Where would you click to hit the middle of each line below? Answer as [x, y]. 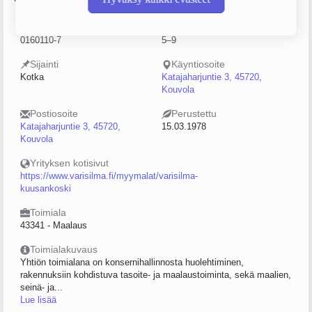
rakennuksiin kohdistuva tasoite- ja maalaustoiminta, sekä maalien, [156, 275]
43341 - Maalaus [54, 225]
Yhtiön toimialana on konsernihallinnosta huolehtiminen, [132, 262]
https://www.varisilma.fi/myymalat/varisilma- [109, 176]
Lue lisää [38, 300]
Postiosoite [54, 114]
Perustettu [194, 114]
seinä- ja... [41, 287]
